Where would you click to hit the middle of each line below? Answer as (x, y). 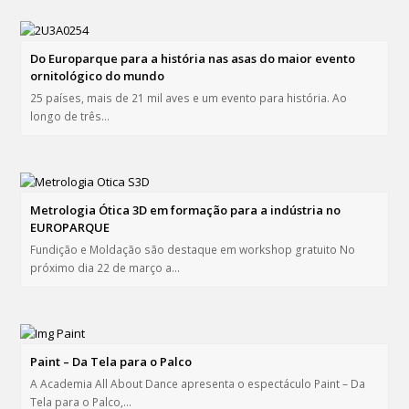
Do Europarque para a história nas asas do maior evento (193, 59)
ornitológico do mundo (98, 76)
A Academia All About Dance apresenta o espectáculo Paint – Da (198, 384)
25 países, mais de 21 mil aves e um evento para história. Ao (189, 99)
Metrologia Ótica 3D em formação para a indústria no (186, 210)
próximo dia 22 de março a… (105, 268)
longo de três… (70, 117)
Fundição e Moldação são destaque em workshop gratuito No (193, 250)
